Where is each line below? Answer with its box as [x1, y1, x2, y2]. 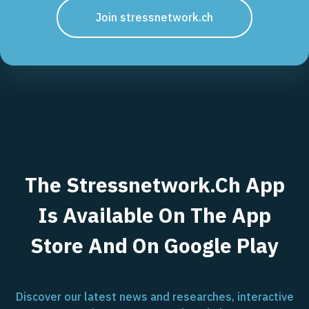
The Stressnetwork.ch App [24, 171, 285, 198]
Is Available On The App [38, 201, 271, 228]
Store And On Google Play [30, 232, 279, 259]
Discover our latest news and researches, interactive [15, 290, 294, 303]
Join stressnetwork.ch [96, 10, 213, 24]
